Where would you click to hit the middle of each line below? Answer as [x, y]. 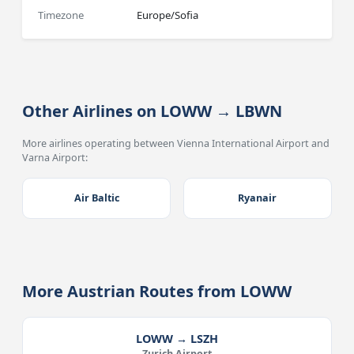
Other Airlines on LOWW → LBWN [153, 111]
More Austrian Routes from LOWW [157, 291]
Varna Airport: [55, 158]
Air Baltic [96, 198]
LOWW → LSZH [177, 339]
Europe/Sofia [168, 15]
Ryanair [258, 198]
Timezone [61, 15]
